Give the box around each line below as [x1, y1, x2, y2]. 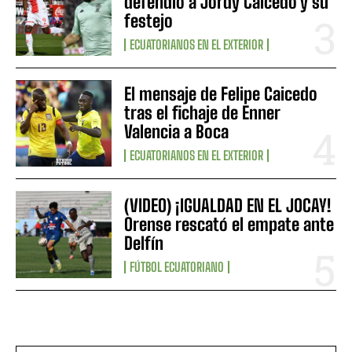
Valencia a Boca [124, 121, 229, 143]
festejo [124, 10, 174, 32]
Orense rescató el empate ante [124, 213, 335, 235]
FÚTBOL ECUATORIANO [130, 258, 225, 274]
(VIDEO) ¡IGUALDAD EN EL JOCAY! [124, 194, 332, 216]
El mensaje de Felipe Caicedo [124, 83, 318, 105]
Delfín [124, 232, 164, 254]
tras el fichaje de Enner [124, 102, 281, 124]
